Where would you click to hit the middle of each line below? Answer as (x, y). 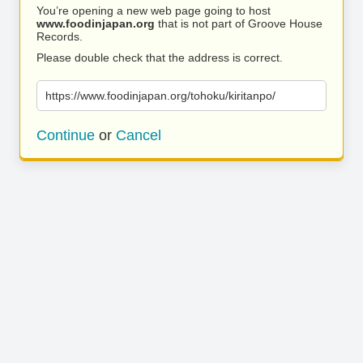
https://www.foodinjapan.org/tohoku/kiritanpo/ (160, 96)
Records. (60, 36)
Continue (66, 135)
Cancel (139, 135)
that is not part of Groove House (239, 23)
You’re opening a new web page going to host (154, 11)
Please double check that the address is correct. (160, 58)
